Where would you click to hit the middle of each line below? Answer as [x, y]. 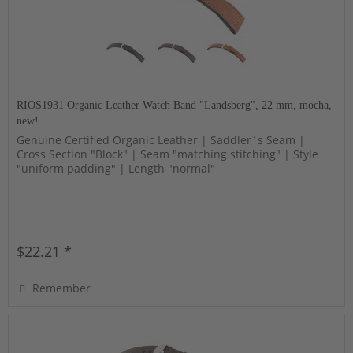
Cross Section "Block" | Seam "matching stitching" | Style [168, 154]
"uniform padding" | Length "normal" [116, 168]
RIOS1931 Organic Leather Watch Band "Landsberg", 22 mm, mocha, [175, 105]
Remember [62, 288]
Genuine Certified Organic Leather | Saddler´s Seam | [161, 139]
